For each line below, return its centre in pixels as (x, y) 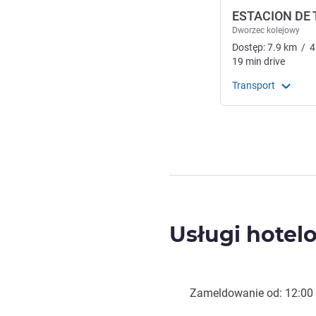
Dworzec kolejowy (266, 30)
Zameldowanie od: (237, 293)
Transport (254, 85)
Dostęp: (250, 47)
